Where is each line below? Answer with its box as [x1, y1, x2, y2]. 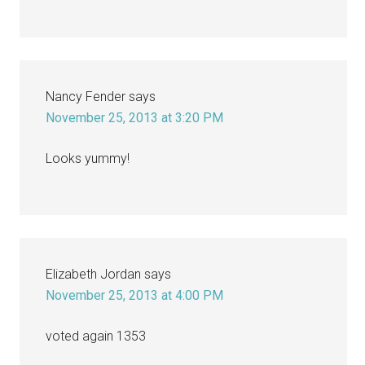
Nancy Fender [46, 88, 126, 104]
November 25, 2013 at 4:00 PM [46, 287, 224, 303]
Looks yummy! [46, 150, 130, 166]
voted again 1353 [46, 328, 147, 344]
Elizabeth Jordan [46, 266, 142, 282]
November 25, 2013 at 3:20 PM [46, 109, 224, 125]
